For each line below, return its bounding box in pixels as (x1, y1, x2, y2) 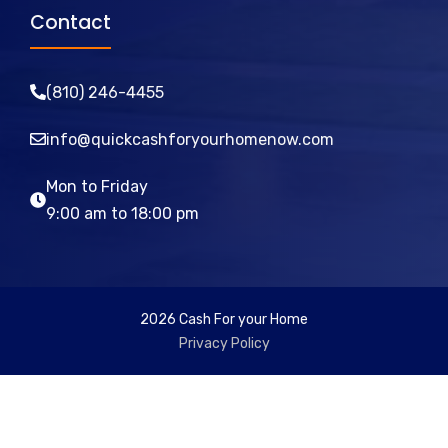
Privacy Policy (178, 334, 270, 352)
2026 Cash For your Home (140, 310, 308, 328)
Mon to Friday (46, 176, 148, 196)
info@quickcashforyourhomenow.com (46, 129, 334, 149)
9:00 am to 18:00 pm (46, 203, 199, 223)
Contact (30, 8, 111, 36)
